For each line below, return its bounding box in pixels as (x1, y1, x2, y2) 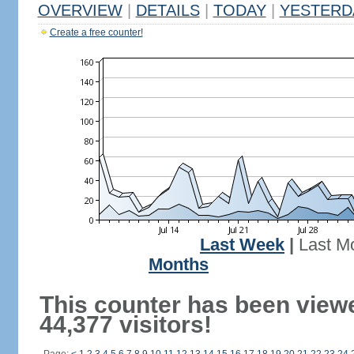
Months (149, 255, 209, 274)
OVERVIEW (37, 2, 122, 19)
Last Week (200, 235, 284, 254)
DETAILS (135, 2, 200, 19)
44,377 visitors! (39, 311, 212, 337)
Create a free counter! (49, 27, 143, 38)
